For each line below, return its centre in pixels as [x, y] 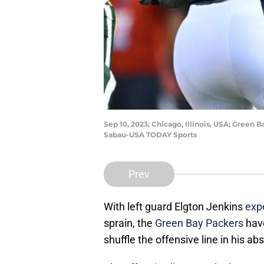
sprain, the [129, 223]
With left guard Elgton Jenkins [174, 207]
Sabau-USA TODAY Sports [150, 135]
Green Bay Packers [199, 223]
